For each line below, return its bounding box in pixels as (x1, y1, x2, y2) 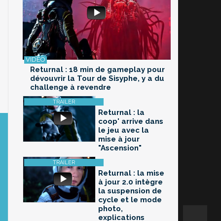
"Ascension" (98, 144, 142, 153)
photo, (98, 204, 123, 214)
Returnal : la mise (98, 169, 164, 178)
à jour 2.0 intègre (98, 178, 163, 187)
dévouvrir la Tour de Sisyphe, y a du (30, 74, 164, 83)
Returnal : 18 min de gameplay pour (30, 65, 165, 74)
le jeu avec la (98, 126, 149, 135)
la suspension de (98, 186, 162, 196)
